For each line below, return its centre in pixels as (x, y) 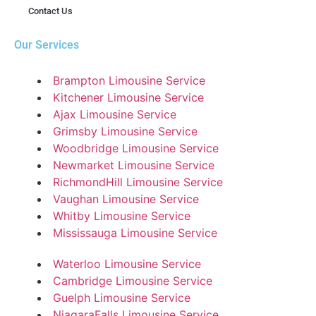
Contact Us (50, 11)
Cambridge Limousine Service (133, 281)
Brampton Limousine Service (129, 81)
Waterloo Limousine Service (127, 264)
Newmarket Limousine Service (134, 165)
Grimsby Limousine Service (125, 132)
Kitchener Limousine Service (128, 98)
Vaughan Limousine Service (126, 199)
